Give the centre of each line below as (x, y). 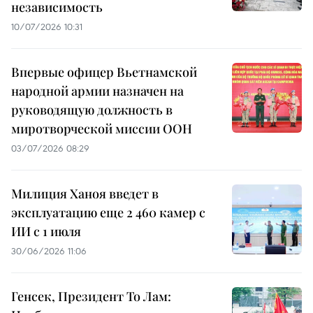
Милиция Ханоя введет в (85, 194)
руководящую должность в (92, 110)
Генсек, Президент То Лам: (91, 297)
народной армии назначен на (97, 91)
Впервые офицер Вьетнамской (104, 72)
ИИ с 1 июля (46, 232)
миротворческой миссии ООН (102, 129)
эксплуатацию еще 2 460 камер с (108, 213)
